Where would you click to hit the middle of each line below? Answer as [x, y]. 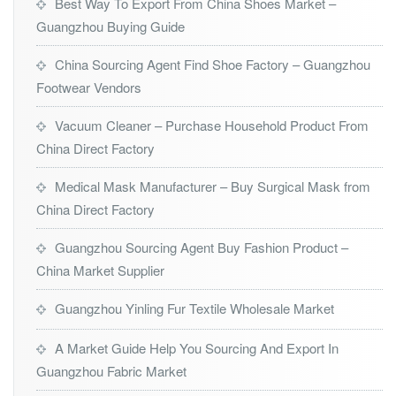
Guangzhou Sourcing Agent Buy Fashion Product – [202, 247]
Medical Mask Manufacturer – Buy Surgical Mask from [213, 187]
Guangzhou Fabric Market [111, 371]
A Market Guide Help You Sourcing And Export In [197, 348]
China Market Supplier [100, 270]
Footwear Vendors [89, 88]
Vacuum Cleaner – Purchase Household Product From [212, 126]
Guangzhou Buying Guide [110, 27]
